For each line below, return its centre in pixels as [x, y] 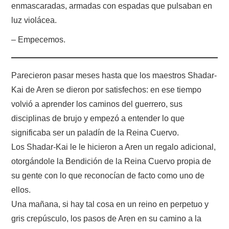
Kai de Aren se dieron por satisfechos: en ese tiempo [107, 89]
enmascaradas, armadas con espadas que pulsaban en [112, 6]
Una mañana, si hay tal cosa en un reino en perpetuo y [110, 204]
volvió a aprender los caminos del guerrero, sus [97, 104]
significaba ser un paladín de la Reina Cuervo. [95, 132]
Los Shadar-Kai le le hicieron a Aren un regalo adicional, [114, 147]
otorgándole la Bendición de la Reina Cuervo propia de [111, 161]
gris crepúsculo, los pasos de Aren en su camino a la [107, 218]
